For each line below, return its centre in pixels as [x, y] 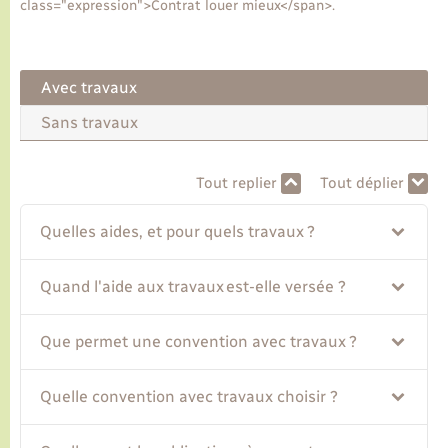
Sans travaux [89, 123]
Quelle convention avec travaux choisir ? [189, 397]
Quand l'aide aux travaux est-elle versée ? [193, 287]
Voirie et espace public [117, 108]
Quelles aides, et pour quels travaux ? [178, 232]
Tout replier [238, 183]
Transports [66, 51]
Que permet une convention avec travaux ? [199, 342]
